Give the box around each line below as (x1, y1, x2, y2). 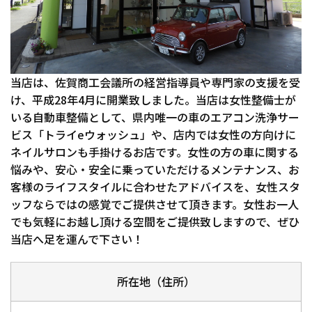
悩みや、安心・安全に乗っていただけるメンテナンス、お (10, 160, 299, 178)
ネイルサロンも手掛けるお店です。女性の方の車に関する (10, 143, 299, 160)
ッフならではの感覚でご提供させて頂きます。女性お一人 (10, 195, 299, 212)
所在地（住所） (117, 272, 195, 290)
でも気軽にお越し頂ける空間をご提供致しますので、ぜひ (10, 212, 299, 230)
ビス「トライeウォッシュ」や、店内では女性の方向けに (10, 125, 296, 143)
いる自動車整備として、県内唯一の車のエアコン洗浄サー (10, 108, 299, 125)
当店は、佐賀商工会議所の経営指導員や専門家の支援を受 (10, 73, 300, 91)
